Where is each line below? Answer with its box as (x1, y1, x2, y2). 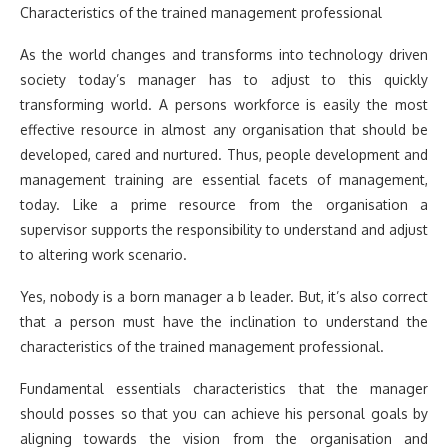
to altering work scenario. (20, 245, 187, 263)
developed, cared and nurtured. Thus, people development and (20, 145, 428, 163)
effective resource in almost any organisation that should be (20, 120, 428, 138)
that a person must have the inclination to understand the (20, 312, 428, 330)
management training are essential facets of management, (20, 170, 428, 188)
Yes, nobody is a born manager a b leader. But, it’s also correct (20, 287, 428, 305)
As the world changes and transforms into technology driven (20, 45, 428, 63)
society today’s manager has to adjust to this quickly (20, 70, 428, 88)
